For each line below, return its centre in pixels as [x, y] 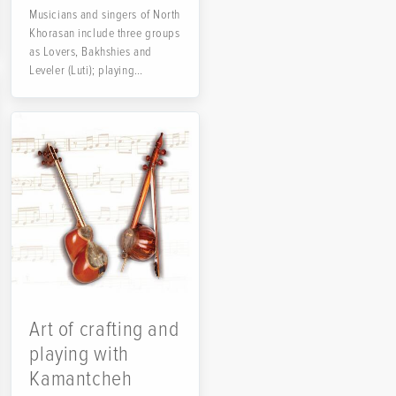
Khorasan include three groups [105, 34]
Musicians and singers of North [105, 15]
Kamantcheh [81, 378]
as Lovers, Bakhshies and [91, 52]
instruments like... [72, 89]
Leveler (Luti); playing [82, 71]
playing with [79, 354]
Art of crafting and [104, 329]
